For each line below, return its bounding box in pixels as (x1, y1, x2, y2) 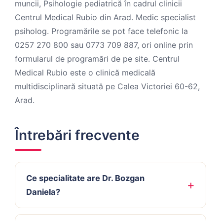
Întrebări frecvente (15, 127, 140, 144)
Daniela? (26, 187, 60, 197)
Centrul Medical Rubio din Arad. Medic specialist (15, 12, 196, 22)
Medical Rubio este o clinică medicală (15, 68, 155, 77)
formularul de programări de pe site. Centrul (15, 54, 180, 64)
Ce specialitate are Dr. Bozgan (26, 173, 145, 183)
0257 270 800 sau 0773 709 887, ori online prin (15, 40, 193, 50)
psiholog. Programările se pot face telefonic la (15, 26, 188, 36)
